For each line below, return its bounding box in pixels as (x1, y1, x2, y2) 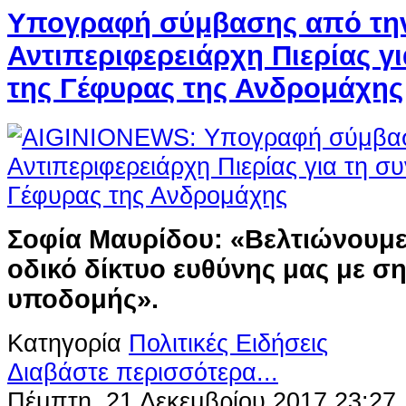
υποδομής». (7, 284, 159, 314)
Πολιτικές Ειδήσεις (129, 328, 328, 357)
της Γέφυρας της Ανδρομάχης (7, 72, 403, 105)
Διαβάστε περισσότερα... (7, 357, 278, 386)
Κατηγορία (7, 328, 121, 357)
